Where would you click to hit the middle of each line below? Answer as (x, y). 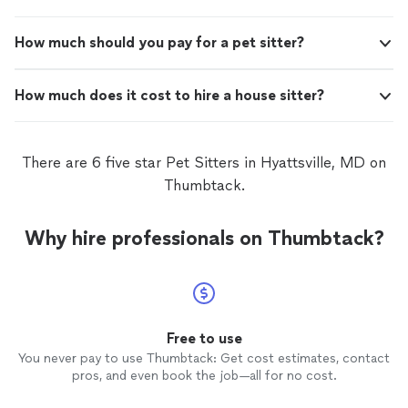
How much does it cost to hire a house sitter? (169, 95)
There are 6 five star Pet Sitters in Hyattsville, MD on (204, 163)
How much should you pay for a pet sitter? (159, 42)
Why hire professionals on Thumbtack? (204, 238)
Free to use (204, 338)
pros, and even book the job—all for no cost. (204, 376)
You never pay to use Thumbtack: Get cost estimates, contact (204, 358)
